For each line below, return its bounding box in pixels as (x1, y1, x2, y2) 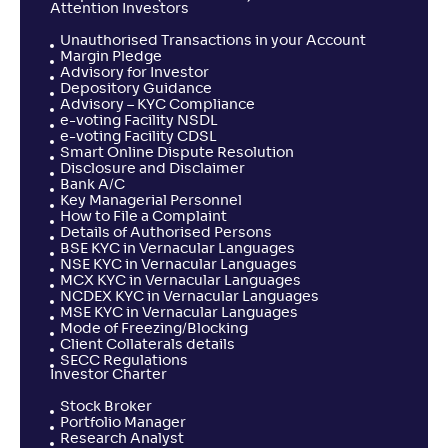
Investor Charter (50, 368, 167, 382)
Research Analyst (60, 432, 184, 446)
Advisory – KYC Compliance (60, 98, 255, 112)
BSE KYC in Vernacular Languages (60, 242, 295, 256)
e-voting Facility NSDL (60, 114, 218, 128)
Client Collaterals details (60, 338, 235, 352)
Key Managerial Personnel (60, 194, 242, 208)
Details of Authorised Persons (60, 226, 272, 240)
